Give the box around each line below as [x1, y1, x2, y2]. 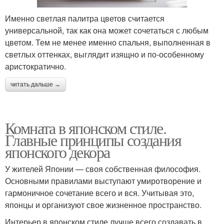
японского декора [5, 141, 110, 163]
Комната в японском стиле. [5, 117, 166, 139]
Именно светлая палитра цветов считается [5, 12, 164, 24]
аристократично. [5, 60, 66, 72]
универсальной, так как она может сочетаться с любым [5, 24, 208, 36]
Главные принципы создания [5, 129, 181, 151]
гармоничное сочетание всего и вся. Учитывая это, [5, 187, 194, 199]
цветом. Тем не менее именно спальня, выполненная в [5, 36, 210, 48]
